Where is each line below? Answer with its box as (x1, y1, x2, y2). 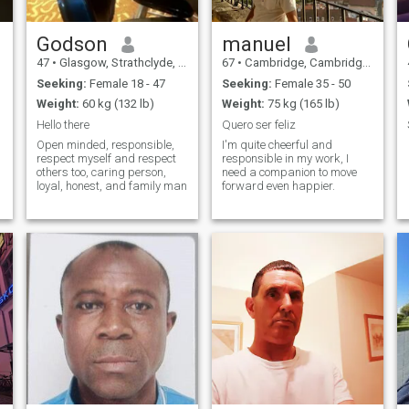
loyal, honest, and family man (36, 179, 187, 194)
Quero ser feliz (221, 117, 296, 131)
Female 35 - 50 (271, 76, 351, 90)
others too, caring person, (36, 165, 166, 180)
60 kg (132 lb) (79, 97, 154, 111)
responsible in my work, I (221, 152, 349, 166)
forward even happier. (221, 179, 335, 194)
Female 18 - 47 (86, 76, 165, 90)
